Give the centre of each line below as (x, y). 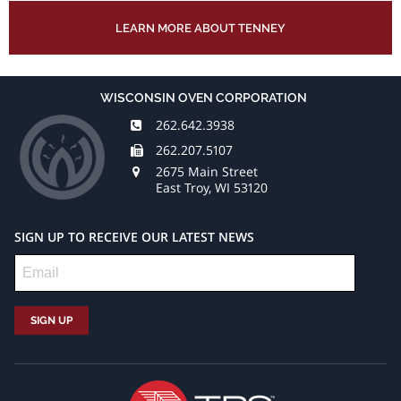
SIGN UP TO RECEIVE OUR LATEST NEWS (134, 237)
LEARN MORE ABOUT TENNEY (200, 28)
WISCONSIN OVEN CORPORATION (204, 97)
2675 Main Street (207, 172)
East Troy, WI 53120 (212, 188)
